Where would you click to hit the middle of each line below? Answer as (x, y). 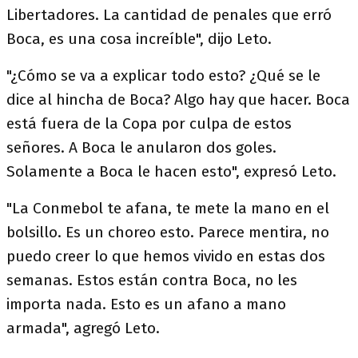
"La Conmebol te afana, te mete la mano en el (168, 208)
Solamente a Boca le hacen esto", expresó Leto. (171, 171)
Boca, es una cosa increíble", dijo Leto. (139, 39)
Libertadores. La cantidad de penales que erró (169, 15)
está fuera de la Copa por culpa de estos (149, 123)
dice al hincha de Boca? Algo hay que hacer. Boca (178, 99)
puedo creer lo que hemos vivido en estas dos (166, 256)
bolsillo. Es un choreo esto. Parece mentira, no (168, 232)
